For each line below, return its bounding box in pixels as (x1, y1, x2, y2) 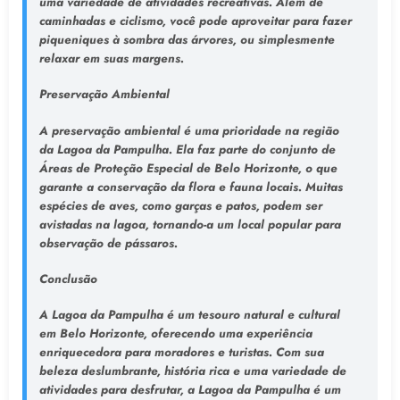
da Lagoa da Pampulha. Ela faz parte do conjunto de (38, 140, 336, 158)
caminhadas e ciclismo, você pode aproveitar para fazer (38, 12, 352, 30)
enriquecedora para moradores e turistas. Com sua (38, 343, 324, 361)
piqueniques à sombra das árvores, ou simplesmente (38, 31, 335, 49)
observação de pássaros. (38, 234, 178, 252)
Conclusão (38, 270, 97, 287)
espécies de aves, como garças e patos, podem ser (38, 196, 322, 214)
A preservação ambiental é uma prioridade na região (38, 121, 339, 139)
